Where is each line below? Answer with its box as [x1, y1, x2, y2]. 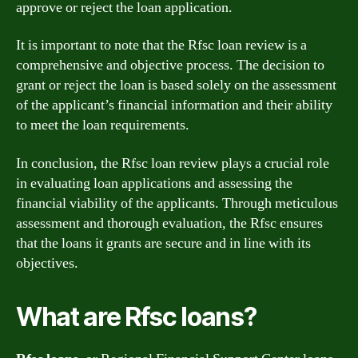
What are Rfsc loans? [16, 300, 257, 332]
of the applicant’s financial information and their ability [16, 96, 332, 114]
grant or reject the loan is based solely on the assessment [16, 76, 336, 94]
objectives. [16, 253, 78, 272]
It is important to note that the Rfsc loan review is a [16, 36, 307, 54]
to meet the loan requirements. [16, 116, 189, 134]
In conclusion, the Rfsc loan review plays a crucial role [16, 153, 329, 173]
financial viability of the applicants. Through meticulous [16, 193, 338, 213]
